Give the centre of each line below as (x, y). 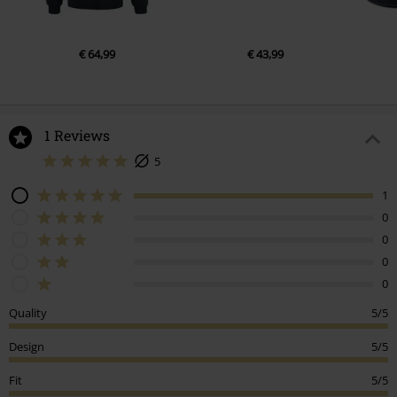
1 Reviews (77, 136)
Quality (28, 312)
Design (27, 346)
